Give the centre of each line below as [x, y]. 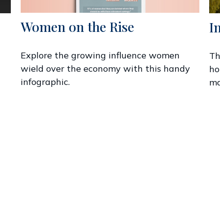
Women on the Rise [78, 27]
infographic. [45, 82]
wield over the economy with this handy [106, 69]
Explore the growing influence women [100, 55]
